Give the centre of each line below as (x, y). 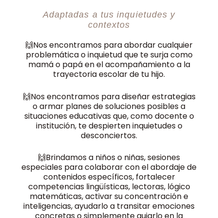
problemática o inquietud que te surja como (109, 55)
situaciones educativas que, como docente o (109, 116)
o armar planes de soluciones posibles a (109, 106)
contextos (109, 25)
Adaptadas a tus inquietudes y (109, 15)
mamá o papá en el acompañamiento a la (109, 65)
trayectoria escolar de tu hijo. (109, 74)
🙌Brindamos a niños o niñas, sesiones (109, 158)
